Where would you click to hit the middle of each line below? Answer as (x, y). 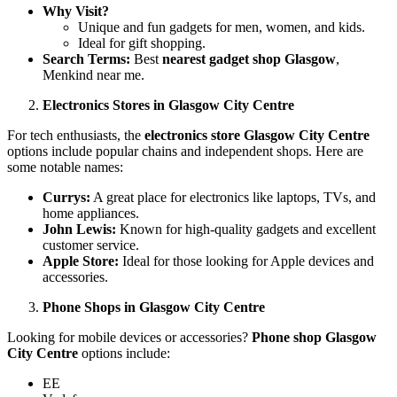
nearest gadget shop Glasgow (249, 58)
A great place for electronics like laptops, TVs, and (233, 197)
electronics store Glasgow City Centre (257, 135)
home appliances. (91, 213)
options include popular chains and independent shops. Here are (185, 151)
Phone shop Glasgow (314, 337)
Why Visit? (76, 11)
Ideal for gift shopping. (142, 43)
